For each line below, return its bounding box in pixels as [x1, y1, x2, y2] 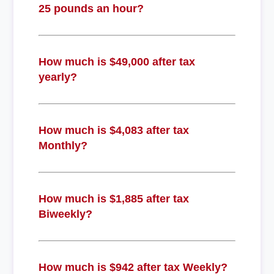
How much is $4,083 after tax [38, 124, 189, 136]
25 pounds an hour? [38, 2, 144, 15]
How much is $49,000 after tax [38, 55, 195, 68]
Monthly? [38, 139, 87, 152]
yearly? [38, 70, 77, 83]
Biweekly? [38, 207, 92, 220]
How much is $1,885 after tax [38, 192, 189, 205]
